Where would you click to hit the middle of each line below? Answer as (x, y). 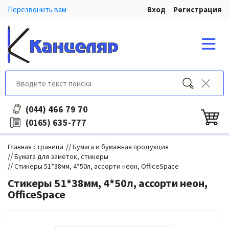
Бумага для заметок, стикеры (61, 156)
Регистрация (197, 9)
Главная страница (36, 147)
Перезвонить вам (37, 9)
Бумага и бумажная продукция (121, 147)
